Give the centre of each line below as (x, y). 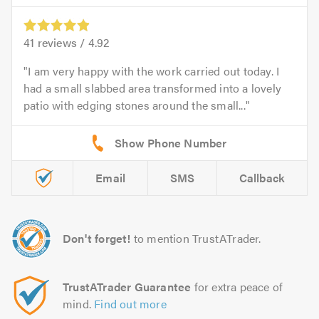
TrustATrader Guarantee (127, 287)
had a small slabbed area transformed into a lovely (153, 88)
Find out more (130, 304)
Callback (262, 178)
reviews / (61, 43)
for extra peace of (237, 287)
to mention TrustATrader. (197, 239)
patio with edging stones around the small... (135, 105)
